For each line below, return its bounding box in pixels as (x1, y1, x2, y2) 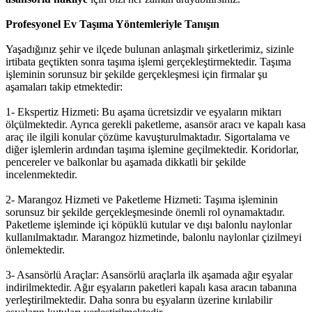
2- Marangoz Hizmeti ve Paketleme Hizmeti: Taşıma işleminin (6, 194, 278, 205)
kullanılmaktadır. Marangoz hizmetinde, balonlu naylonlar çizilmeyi (6, 231, 302, 243)
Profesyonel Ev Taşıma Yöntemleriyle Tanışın (6, 18, 219, 30)
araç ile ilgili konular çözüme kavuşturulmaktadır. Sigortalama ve (6, 131, 290, 143)
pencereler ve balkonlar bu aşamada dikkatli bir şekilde (6, 156, 246, 168)
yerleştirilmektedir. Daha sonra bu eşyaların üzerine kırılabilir (6, 294, 272, 306)
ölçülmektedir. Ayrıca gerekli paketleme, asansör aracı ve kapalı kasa (6, 118, 306, 130)
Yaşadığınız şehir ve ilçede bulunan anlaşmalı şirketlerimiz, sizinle (6, 43, 294, 55)
